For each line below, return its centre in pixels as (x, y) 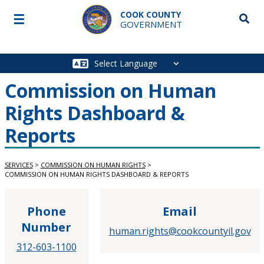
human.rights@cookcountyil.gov (180, 231)
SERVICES (19, 165)
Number (46, 227)
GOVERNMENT (151, 24)
